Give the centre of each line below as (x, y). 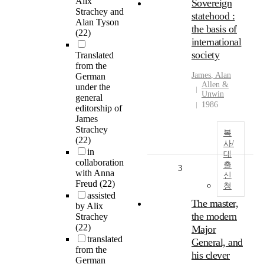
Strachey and (100, 12)
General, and (217, 242)
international (217, 42)
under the (93, 87)
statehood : (213, 16)
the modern (214, 217)
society (206, 55)
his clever (211, 255)
